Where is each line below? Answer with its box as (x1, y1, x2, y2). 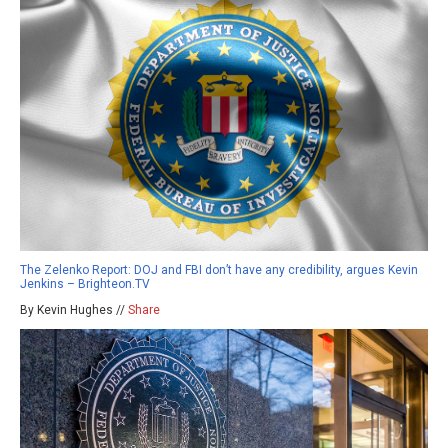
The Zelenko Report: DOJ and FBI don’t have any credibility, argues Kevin (20, 262, 418, 277)
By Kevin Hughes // (20, 302, 128, 317)
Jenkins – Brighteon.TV (20, 276, 150, 291)
